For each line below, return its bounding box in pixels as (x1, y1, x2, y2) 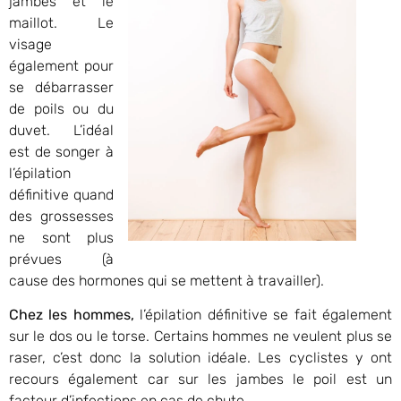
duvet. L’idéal (9, 121, 114, 139)
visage (9, 35, 52, 53)
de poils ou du (9, 99, 114, 117)
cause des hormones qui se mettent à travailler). (9, 271, 328, 289)
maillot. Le (9, 13, 114, 31)
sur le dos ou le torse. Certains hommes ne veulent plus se (9, 328, 392, 346)
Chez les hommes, (9, 306, 134, 324)
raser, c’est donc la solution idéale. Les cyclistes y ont (9, 349, 392, 367)
